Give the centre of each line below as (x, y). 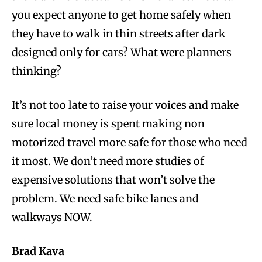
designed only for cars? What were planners (122, 53)
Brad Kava (38, 251)
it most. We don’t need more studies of (108, 161)
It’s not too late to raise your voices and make (125, 105)
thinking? (37, 71)
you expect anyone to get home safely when (121, 15)
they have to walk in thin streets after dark (118, 34)
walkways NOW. (52, 218)
